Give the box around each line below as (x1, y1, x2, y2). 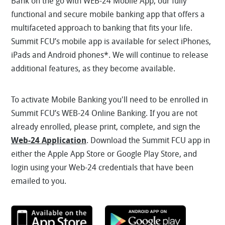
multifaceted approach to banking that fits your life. (11, 23, 192, 33)
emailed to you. (11, 176, 68, 186)
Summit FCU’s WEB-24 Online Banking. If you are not (11, 108, 197, 118)
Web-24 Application (11, 135, 86, 145)
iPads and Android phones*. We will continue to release (11, 50, 208, 60)
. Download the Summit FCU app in (86, 135, 210, 145)
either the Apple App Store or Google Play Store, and (11, 149, 197, 159)
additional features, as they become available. (11, 63, 175, 73)
